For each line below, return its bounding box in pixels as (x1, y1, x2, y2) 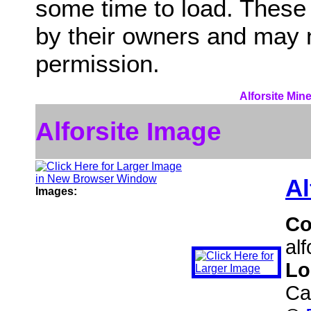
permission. (35, 49, 160, 77)
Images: (35, 185, 77, 197)
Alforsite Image (35, 117, 221, 146)
